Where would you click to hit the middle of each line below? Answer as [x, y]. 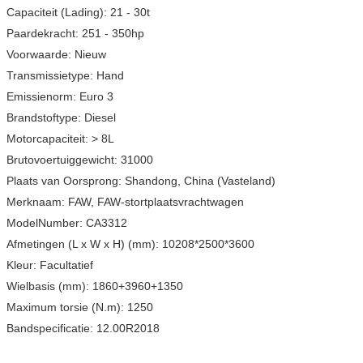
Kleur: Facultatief [50, 265]
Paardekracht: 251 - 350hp [75, 33]
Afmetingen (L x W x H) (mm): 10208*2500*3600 [130, 243]
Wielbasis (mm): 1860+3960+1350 [95, 286]
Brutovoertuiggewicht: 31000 [80, 159]
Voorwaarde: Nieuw [56, 54]
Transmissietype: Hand [65, 75]
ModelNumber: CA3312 [67, 222]
